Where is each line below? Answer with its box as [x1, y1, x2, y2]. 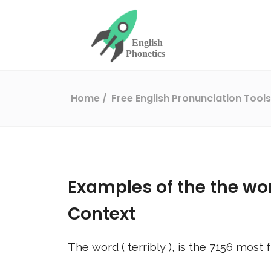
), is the [169, 241, 209, 253]
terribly [128, 241, 169, 253]
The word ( [68, 241, 128, 253]
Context [68, 202, 135, 226]
